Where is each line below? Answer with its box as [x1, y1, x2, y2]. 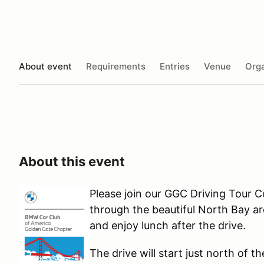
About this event [19, 154, 125, 169]
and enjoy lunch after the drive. [90, 219, 246, 232]
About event [19, 60, 72, 72]
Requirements [86, 60, 146, 72]
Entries [160, 60, 190, 72]
